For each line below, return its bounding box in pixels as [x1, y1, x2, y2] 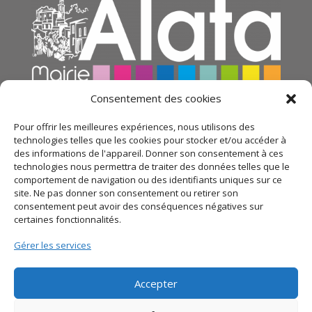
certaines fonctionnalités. [14, 213, 121, 226]
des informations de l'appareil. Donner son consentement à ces [14, 147, 283, 159]
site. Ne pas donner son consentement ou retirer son [14, 187, 238, 199]
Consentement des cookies [91, 91, 221, 105]
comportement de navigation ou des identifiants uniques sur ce [14, 173, 282, 186]
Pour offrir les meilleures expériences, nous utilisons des [14, 120, 255, 133]
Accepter [134, 276, 178, 290]
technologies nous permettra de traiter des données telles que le [14, 160, 290, 173]
